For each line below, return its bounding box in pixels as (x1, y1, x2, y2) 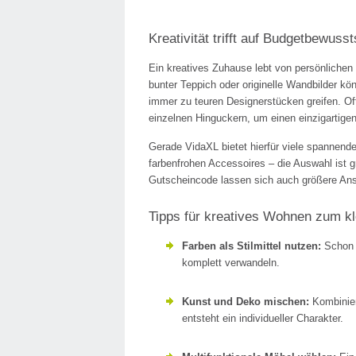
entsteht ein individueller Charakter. (182, 312, 343, 325)
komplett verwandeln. (182, 257, 280, 269)
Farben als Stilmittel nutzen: (182, 240, 321, 253)
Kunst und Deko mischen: (182, 296, 309, 308)
